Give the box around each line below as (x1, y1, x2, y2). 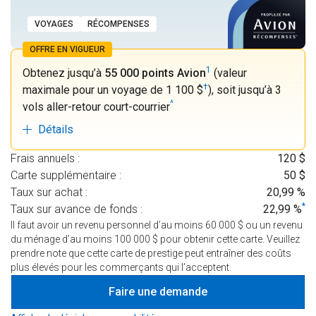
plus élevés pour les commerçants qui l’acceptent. (11, 262, 231, 274)
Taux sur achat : (11, 186, 87, 200)
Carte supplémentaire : (11, 169, 121, 183)
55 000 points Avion (104, 66, 206, 80)
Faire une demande (109, 285, 207, 299)
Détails (38, 123, 73, 137)
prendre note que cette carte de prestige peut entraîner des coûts (11, 248, 291, 260)
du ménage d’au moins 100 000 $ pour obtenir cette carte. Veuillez (11, 233, 300, 245)
